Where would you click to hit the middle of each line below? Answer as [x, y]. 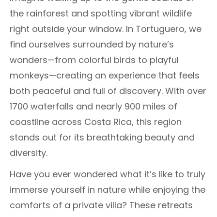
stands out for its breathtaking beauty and [102, 138]
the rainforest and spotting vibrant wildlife [101, 14]
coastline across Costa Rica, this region [96, 122]
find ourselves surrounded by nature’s [92, 45]
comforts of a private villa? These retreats [101, 205]
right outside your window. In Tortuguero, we [106, 29]
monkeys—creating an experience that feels [105, 76]
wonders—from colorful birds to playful [94, 60]
